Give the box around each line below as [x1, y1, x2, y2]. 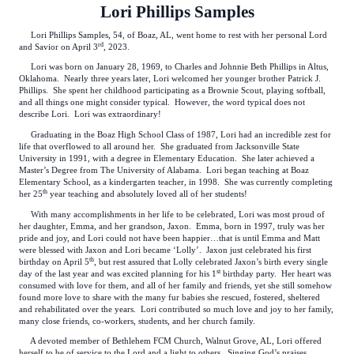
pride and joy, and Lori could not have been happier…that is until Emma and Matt [19, 233, 320, 243]
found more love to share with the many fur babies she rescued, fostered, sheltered [19, 292, 320, 302]
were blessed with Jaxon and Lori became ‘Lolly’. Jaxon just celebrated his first [19, 245, 311, 254]
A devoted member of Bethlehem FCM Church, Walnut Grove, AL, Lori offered [19, 337, 322, 346]
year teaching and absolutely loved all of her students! [47, 189, 250, 198]
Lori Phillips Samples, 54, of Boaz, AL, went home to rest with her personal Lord [26, 30, 327, 40]
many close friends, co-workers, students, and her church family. [19, 316, 255, 326]
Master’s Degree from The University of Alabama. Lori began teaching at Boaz [19, 165, 309, 175]
